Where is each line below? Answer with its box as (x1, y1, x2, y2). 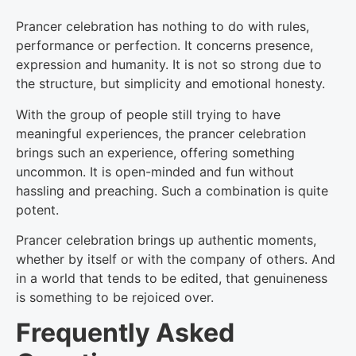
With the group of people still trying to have (16, 106, 281, 122)
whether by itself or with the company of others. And (16, 250, 335, 267)
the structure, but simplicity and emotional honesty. (16, 75, 325, 92)
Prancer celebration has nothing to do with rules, (16, 18, 309, 35)
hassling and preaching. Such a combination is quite (16, 182, 328, 199)
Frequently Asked (16, 317, 234, 349)
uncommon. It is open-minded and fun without (16, 163, 294, 180)
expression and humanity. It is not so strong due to (16, 56, 322, 73)
